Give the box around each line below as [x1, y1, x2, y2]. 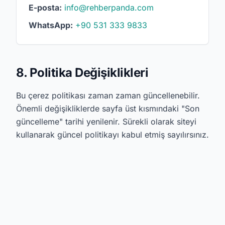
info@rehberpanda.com [64, 3, 154, 13]
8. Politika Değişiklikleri [16, 65, 149, 80]
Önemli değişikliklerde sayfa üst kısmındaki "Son [16, 103, 199, 114]
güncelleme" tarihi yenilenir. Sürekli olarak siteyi [16, 117, 196, 127]
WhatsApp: [29, 20, 73, 30]
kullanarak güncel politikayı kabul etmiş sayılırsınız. [16, 130, 209, 140]
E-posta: [29, 3, 62, 13]
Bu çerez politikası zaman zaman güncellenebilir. [16, 90, 200, 100]
